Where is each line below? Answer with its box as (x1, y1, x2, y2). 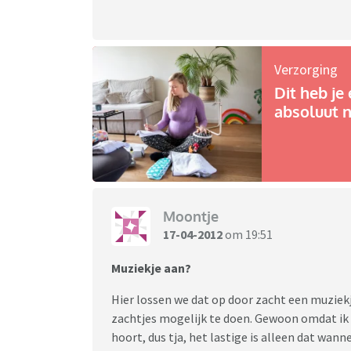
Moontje (163, 208, 219, 226)
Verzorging (274, 60, 338, 78)
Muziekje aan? (111, 259, 191, 276)
